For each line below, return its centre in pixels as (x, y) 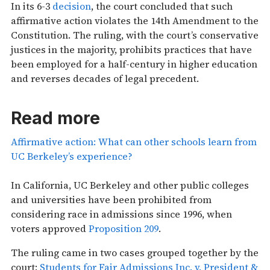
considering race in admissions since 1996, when (121, 214)
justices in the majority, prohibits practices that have (131, 49)
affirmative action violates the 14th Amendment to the (135, 20)
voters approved (50, 228)
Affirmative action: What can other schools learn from (134, 141)
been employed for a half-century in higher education (134, 64)
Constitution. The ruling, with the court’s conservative (135, 35)
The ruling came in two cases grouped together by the (135, 252)
